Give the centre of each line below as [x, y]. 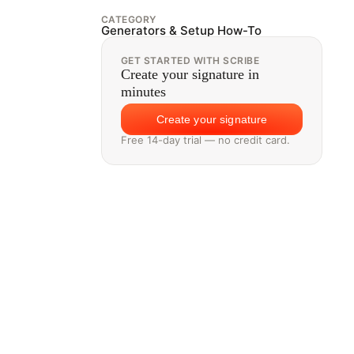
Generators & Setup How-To [181, 30]
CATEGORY [129, 19]
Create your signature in [190, 74]
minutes [143, 91]
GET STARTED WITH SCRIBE [190, 60]
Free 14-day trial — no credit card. [205, 140]
